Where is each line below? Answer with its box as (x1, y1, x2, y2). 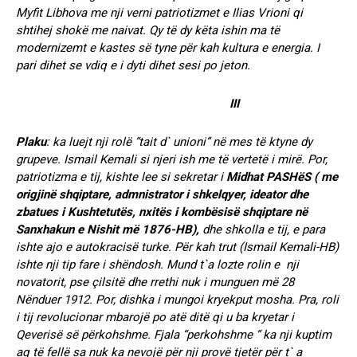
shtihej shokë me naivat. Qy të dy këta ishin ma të (16, 22, 280, 37)
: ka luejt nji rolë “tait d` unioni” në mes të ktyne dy (46, 134, 312, 149)
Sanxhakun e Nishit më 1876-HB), (16, 222, 199, 237)
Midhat (226, 169, 263, 184)
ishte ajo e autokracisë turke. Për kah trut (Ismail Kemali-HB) (16, 239, 339, 254)
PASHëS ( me (266, 169, 338, 184)
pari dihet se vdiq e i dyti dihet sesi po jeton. (16, 57, 250, 73)
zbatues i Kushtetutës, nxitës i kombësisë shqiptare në (16, 204, 308, 219)
